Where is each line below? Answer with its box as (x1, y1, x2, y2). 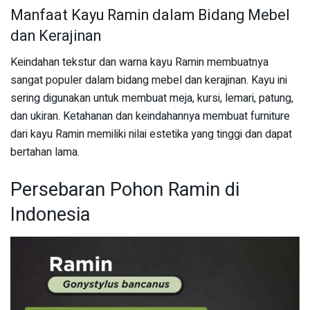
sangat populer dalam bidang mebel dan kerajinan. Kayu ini (10, 72, 287, 89)
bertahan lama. (10, 144, 80, 161)
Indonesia (10, 201, 90, 229)
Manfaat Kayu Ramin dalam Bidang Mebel (10, 3, 290, 26)
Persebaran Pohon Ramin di (10, 176, 239, 204)
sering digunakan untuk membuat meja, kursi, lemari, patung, (10, 90, 293, 107)
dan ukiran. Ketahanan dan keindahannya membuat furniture (10, 108, 290, 125)
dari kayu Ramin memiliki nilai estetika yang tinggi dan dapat (10, 126, 292, 143)
